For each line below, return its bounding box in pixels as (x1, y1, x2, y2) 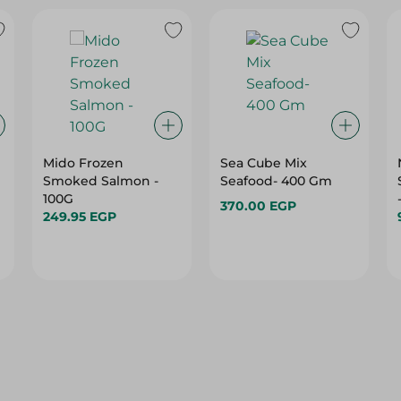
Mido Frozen (43, 155, 124, 171)
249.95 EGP (43, 209, 117, 225)
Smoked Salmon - (43, 173, 159, 189)
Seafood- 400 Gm (219, 173, 332, 189)
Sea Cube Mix (219, 155, 307, 171)
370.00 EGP (219, 198, 296, 214)
